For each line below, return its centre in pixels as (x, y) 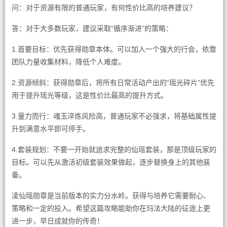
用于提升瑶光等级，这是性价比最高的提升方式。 (89, 95)
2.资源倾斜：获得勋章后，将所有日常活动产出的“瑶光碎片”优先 (113, 83)
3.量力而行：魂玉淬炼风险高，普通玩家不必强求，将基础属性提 (114, 116)
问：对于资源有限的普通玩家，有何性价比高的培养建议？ (104, 8)
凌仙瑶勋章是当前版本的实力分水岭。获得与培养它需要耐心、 (111, 196)
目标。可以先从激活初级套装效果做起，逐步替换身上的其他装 (111, 162)
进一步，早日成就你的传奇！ (58, 221)
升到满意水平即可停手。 (50, 129)
